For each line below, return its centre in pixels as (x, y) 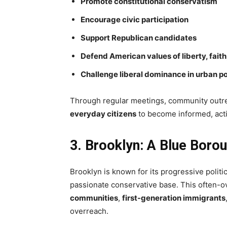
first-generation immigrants (174, 198)
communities (94, 198)
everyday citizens (103, 113)
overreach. (89, 211)
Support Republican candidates (139, 37)
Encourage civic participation (135, 19)
